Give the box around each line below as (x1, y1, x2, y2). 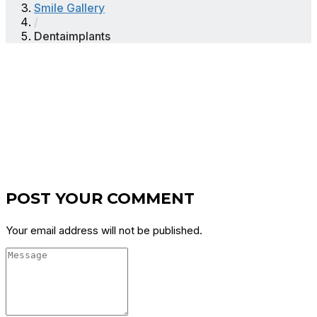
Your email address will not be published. (6, 224, 202, 238)
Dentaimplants (34, 29, 110, 44)
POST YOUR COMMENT (6, 189, 195, 209)
